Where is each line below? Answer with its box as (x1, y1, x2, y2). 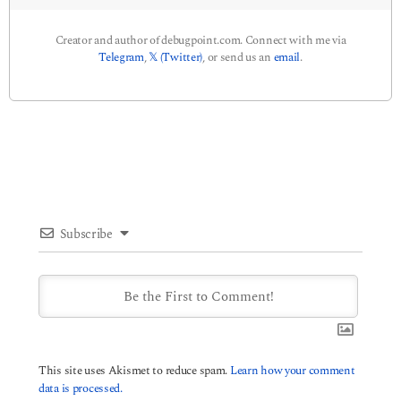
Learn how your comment (229, 362, 355, 380)
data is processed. (38, 380, 123, 398)
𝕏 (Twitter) (149, 47, 203, 66)
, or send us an (202, 47, 274, 66)
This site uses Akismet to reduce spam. (38, 362, 230, 380)
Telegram (98, 47, 144, 66)
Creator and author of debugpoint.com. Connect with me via (55, 30, 346, 49)
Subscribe (60, 225, 113, 244)
